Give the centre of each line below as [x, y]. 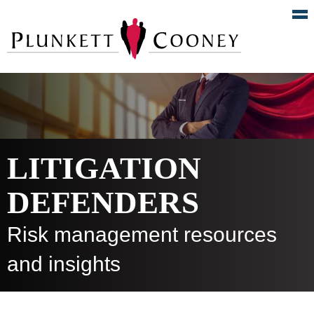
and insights [64, 264]
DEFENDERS [103, 202]
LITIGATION [104, 168]
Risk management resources [142, 234]
